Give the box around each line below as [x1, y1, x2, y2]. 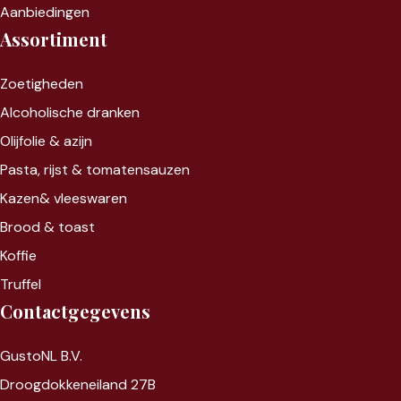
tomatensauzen [86, 159, 190, 179]
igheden [31, 73, 83, 93]
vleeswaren [54, 188, 127, 208]
